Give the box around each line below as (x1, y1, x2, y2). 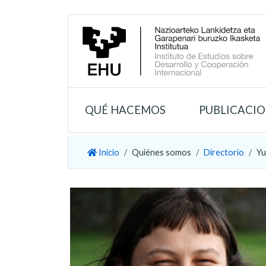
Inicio (97, 147, 119, 157)
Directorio (204, 147, 244, 157)
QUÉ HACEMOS (85, 103, 166, 116)
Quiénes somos (132, 147, 191, 157)
